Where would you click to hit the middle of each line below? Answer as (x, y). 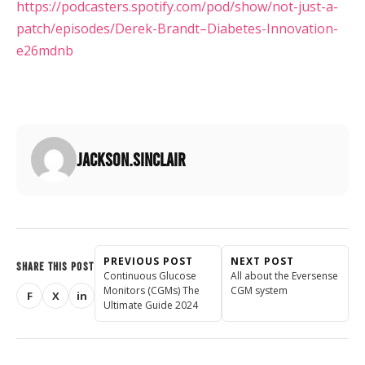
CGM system (259, 290)
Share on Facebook (80, 302)
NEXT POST (262, 261)
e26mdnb (45, 50)
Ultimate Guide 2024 (151, 305)
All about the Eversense (284, 275)
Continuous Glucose (150, 275)
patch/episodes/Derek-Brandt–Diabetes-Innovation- (177, 28)
